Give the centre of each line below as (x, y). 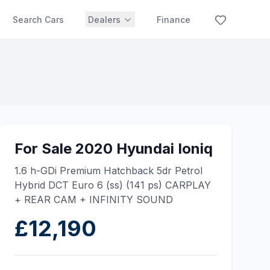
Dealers (104, 20)
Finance (174, 20)
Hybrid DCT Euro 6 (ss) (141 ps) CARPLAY (113, 185)
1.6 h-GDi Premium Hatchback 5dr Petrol (108, 171)
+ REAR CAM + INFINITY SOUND (94, 199)
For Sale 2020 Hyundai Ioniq (114, 149)
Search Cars (38, 20)
